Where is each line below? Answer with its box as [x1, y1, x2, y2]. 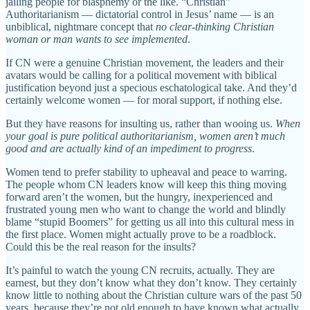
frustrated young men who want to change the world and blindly [6, 203, 286, 215]
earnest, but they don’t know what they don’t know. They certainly [6, 276, 297, 289]
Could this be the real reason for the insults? [6, 240, 196, 253]
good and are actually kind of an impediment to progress [6, 142, 252, 154]
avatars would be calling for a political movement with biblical [6, 69, 277, 81]
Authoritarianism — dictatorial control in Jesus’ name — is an [6, 8, 274, 20]
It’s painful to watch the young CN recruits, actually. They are [6, 264, 275, 276]
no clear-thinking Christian [156, 20, 274, 33]
